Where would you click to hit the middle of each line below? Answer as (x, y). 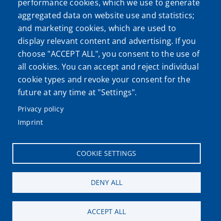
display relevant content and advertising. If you (107, 41)
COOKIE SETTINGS (106, 153)
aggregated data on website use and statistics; (106, 16)
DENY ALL (106, 182)
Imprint (31, 122)
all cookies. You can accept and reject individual (108, 67)
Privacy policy (41, 109)
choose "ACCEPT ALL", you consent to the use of (109, 54)
